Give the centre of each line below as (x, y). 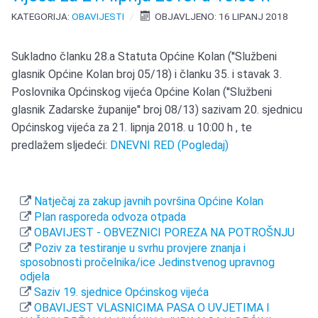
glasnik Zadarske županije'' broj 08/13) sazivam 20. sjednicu (157, 110)
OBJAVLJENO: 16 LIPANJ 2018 (222, 17)
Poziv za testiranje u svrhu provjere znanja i (139, 248)
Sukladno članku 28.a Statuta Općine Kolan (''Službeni (144, 57)
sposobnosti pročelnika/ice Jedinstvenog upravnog (148, 263)
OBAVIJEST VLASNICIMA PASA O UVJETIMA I (151, 308)
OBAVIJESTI (98, 17)
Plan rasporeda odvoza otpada (109, 217)
